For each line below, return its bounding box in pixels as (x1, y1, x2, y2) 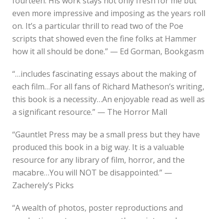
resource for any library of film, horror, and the (12, 154, 185, 165)
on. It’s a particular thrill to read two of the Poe (12, 20, 183, 31)
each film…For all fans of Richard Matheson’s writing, (12, 81, 204, 92)
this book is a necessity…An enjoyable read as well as (12, 93, 205, 105)
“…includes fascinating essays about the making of (12, 68, 197, 79)
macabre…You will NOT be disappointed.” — (12, 167, 172, 178)
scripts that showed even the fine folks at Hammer (12, 33, 197, 44)
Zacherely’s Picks (12, 179, 74, 191)
